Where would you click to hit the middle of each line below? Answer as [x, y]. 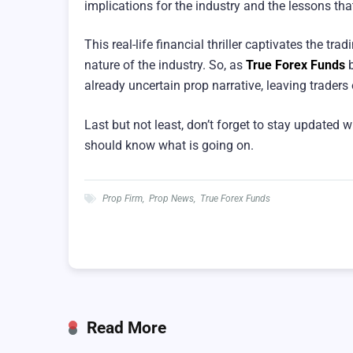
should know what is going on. [169, 145]
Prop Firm [123, 198]
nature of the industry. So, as [165, 65]
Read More [126, 327]
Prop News [171, 198]
